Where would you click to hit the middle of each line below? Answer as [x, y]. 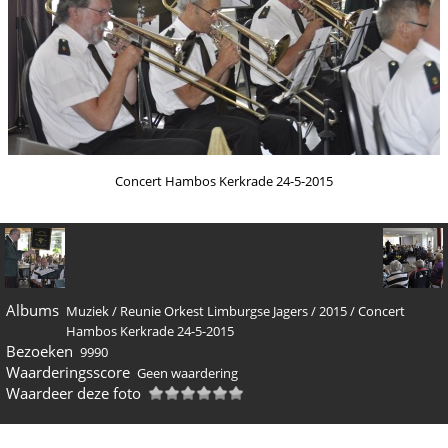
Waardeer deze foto [73, 393]
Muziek [87, 311]
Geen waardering [187, 373]
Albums [32, 310]
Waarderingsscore [67, 372]
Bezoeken [39, 351]
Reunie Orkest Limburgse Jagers [214, 311]
